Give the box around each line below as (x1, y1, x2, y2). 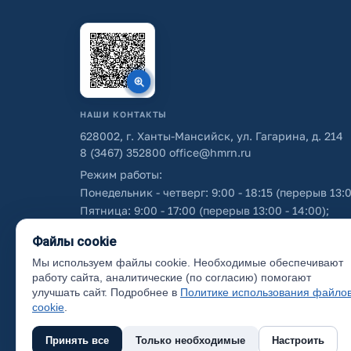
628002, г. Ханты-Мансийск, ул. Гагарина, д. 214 (80, 129, 343, 143)
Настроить (272, 335, 324, 346)
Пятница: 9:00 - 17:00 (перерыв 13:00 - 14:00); (80, 204, 329, 217)
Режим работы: (80, 168, 162, 181)
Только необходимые (136, 335, 245, 346)
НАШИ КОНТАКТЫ (80, 110, 168, 119)
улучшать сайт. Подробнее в (32, 286, 180, 299)
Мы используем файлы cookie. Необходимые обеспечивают (32, 256, 343, 269)
